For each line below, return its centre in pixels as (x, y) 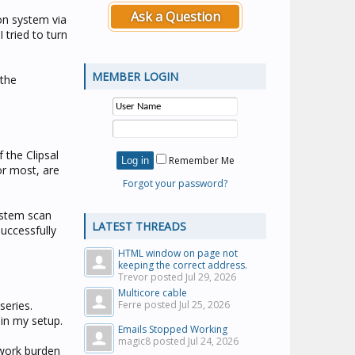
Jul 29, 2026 (211, 277)
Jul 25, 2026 (204, 305)
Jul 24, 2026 (213, 341)
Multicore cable (153, 293)
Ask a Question (175, 17)
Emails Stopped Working (173, 329)
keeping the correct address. (183, 265)
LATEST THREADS (139, 226)
